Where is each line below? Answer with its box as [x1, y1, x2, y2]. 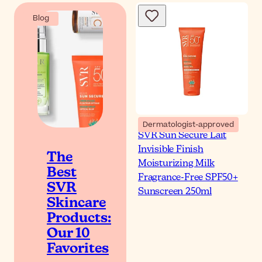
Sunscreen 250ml [138, 187, 212, 196]
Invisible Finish [138, 144, 204, 154]
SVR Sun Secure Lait [138, 130, 227, 140]
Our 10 [47, 227, 90, 241]
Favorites [47, 242, 109, 256]
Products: [47, 212, 111, 226]
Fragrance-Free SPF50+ [138, 173, 238, 182]
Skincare [47, 196, 106, 211]
